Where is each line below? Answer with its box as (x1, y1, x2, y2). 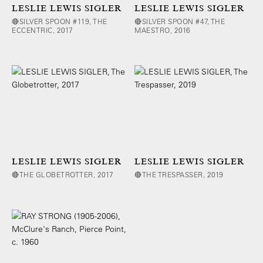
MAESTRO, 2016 (134, 25, 191, 35)
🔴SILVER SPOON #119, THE (12, 16, 107, 26)
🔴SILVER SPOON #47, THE (134, 16, 225, 26)
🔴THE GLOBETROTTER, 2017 (12, 169, 114, 179)
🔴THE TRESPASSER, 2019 (134, 169, 224, 179)
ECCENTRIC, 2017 (12, 25, 73, 35)
